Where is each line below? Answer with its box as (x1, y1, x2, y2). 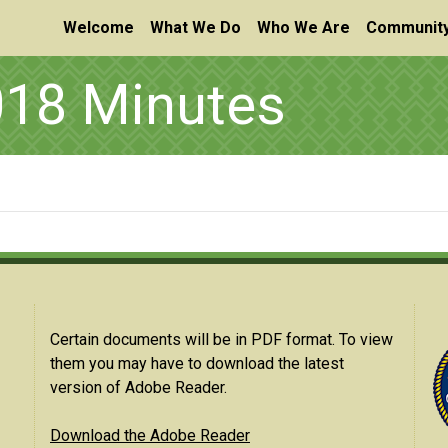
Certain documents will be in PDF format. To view (50, 330, 393, 349)
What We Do (150, 18, 241, 37)
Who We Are (257, 18, 350, 37)
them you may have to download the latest (50, 354, 344, 373)
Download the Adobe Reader (50, 426, 250, 445)
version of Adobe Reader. (50, 378, 227, 397)
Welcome (63, 18, 134, 37)
